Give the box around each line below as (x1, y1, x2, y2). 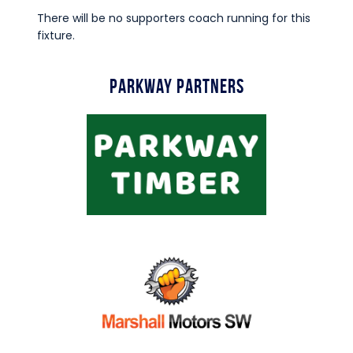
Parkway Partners (109, 74, 244, 97)
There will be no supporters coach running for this (36, 9, 310, 26)
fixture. (36, 27, 78, 43)
